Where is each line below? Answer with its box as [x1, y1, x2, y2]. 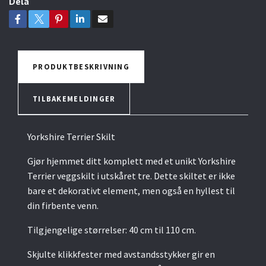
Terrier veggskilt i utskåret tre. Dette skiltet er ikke [27, 169, 235, 182]
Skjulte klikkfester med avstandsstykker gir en [27, 248, 215, 260]
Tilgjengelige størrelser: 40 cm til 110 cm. [27, 223, 196, 236]
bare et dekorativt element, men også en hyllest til [27, 184, 235, 197]
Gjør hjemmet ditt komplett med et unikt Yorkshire [27, 154, 236, 167]
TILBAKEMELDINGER [33, 93, 116, 103]
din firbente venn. [27, 199, 99, 211]
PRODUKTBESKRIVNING [33, 61, 130, 71]
